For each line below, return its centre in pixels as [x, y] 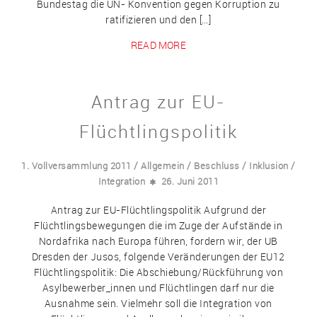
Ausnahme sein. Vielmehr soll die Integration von [158, 303]
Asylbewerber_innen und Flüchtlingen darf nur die [158, 287]
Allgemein [163, 165]
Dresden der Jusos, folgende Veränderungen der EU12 [158, 256]
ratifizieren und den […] [158, 20]
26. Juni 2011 [190, 181]
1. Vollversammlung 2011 [76, 165]
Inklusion [269, 165]
